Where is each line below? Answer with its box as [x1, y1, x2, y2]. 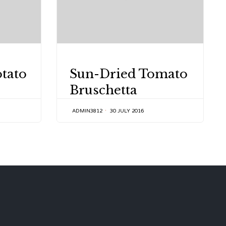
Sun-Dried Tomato [70, 66, 188, 81]
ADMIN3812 [72, 107, 102, 114]
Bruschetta [70, 82, 137, 97]
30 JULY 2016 [110, 107, 144, 114]
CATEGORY [72, 58, 100, 65]
